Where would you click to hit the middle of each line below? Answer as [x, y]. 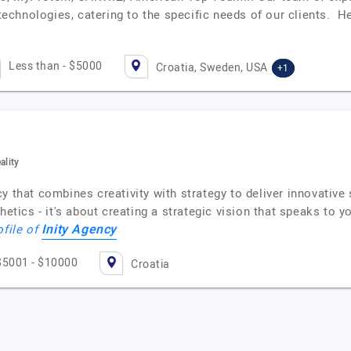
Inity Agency [79, 230]
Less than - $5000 [56, 66]
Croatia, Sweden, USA [212, 68]
